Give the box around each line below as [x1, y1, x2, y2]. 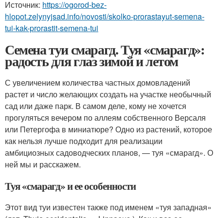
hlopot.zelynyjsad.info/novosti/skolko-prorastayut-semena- [5, 11, 204, 22]
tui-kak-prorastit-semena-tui [5, 22, 98, 34]
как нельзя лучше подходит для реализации [5, 135, 163, 146]
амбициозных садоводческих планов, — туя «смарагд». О [5, 147, 213, 158]
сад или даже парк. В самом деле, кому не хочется [5, 100, 186, 111]
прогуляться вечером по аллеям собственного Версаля [5, 112, 206, 123]
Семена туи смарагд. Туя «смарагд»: [5, 39, 204, 59]
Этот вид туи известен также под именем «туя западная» [5, 201, 212, 213]
